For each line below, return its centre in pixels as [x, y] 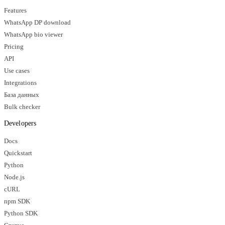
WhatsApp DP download [37, 22]
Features [15, 10]
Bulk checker [22, 107]
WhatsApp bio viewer [33, 34]
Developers [20, 123]
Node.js [14, 177]
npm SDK [17, 201]
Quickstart [18, 153]
